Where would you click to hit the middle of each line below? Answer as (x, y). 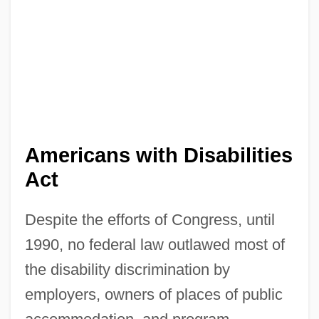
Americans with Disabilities (158, 156)
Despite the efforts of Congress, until (150, 220)
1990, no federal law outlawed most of (155, 245)
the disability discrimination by (127, 270)
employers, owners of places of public (153, 295)
